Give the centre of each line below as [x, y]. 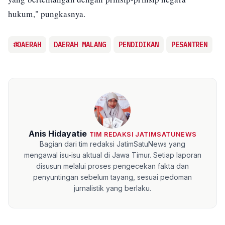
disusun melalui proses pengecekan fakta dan [113, 166]
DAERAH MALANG [80, 44]
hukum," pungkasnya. [47, 14]
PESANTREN [189, 44]
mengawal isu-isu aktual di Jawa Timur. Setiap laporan [113, 155]
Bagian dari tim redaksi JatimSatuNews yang [113, 144]
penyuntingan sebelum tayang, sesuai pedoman [113, 177]
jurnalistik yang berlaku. [113, 188]
